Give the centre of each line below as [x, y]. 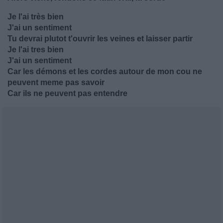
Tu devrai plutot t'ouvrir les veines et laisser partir [100, 39]
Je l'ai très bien [36, 17]
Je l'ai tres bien [36, 50]
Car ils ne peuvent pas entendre [67, 93]
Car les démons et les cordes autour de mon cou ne [105, 71]
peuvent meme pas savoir [56, 82]
